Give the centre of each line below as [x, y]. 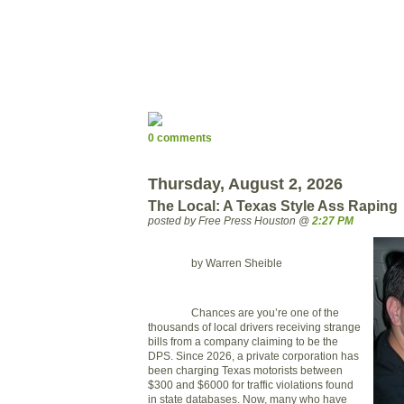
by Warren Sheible [237, 262]
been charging [185, 371]
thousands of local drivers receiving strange [254, 327]
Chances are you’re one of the [265, 313]
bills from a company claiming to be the [243, 342]
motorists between [297, 371]
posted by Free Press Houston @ [230, 221]
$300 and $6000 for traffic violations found [251, 385]
